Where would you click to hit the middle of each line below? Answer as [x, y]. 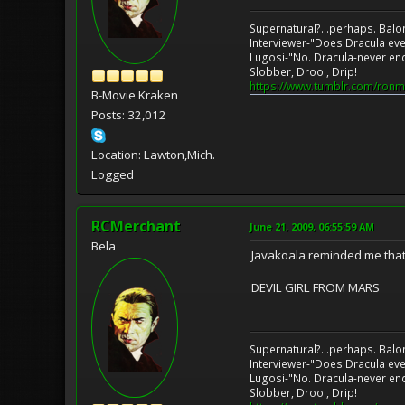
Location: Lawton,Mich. [153, 154]
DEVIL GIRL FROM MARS [316, 287]
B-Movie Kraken [135, 94]
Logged [113, 174]
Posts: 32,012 [129, 114]
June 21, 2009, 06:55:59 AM [312, 226]
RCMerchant [136, 226]
